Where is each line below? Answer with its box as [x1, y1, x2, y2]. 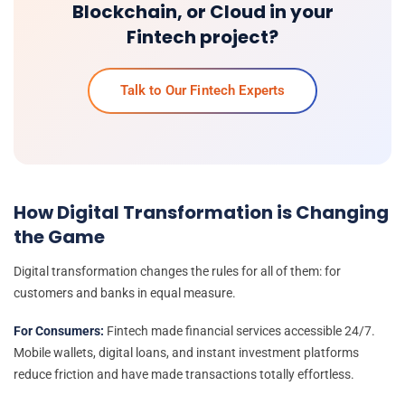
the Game [14, 224, 105, 250]
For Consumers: [14, 324, 104, 338]
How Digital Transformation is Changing [14, 200, 389, 225]
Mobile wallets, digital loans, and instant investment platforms [14, 345, 359, 360]
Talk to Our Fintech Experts [119, 83, 286, 99]
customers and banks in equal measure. [14, 286, 236, 300]
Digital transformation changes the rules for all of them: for [14, 264, 341, 278]
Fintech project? [127, 24, 278, 50]
